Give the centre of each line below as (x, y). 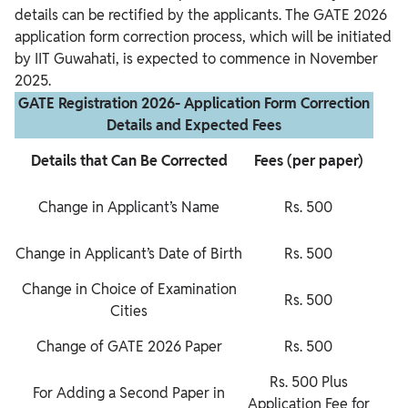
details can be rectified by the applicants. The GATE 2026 (201, 15)
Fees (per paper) (308, 161)
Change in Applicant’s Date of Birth (129, 254)
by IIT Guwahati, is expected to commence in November (196, 59)
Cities (129, 311)
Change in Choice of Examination (129, 290)
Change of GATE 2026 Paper (129, 347)
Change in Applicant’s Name (129, 208)
